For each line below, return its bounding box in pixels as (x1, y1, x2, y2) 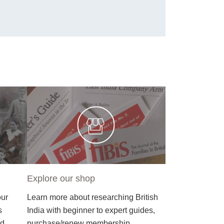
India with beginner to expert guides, (26, 205, 155, 214)
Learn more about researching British (26, 192, 158, 201)
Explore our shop (26, 173, 95, 183)
